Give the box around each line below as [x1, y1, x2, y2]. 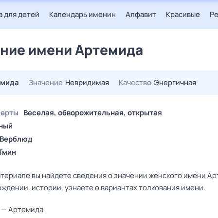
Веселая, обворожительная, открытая [23, 108, 162, 118]
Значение [29, 77, 63, 88]
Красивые [166, 9, 200, 19]
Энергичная [154, 77, 196, 88]
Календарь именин [49, 9, 116, 19]
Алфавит [126, 9, 156, 19]
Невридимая [65, 77, 109, 88]
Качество [119, 77, 151, 88]
